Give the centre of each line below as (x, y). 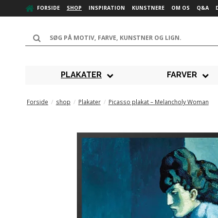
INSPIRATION (107, 8)
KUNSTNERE (148, 8)
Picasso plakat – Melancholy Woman (158, 101)
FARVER (182, 75)
